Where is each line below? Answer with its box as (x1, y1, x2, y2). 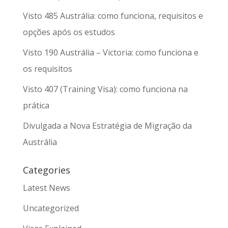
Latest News (22, 182, 70, 193)
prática (22, 100, 49, 111)
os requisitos (22, 63, 72, 74)
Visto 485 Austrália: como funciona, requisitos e (22, 10, 203, 21)
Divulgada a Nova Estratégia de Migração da (22, 120, 192, 131)
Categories (22, 164, 70, 176)
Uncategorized (22, 203, 79, 214)
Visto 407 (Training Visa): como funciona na (22, 83, 188, 95)
